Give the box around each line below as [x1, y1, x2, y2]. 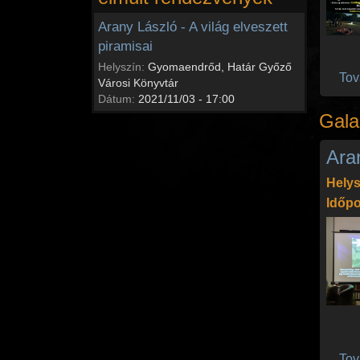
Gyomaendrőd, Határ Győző [148, 59, 292, 73]
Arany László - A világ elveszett [98, 18, 288, 35]
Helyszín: [98, 59, 148, 73]
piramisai [98, 38, 153, 55]
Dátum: [98, 92, 138, 105]
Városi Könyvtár [98, 76, 178, 89]
